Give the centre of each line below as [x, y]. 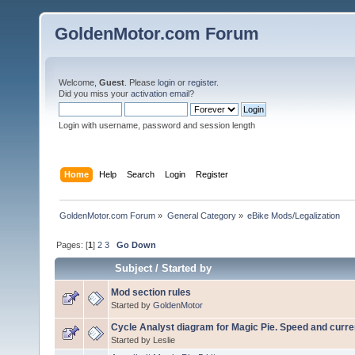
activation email [160, 94]
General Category [201, 215]
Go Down [137, 244]
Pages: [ [73, 244]
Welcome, [79, 82]
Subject [134, 268]
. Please [141, 82]
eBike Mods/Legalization [293, 215]
